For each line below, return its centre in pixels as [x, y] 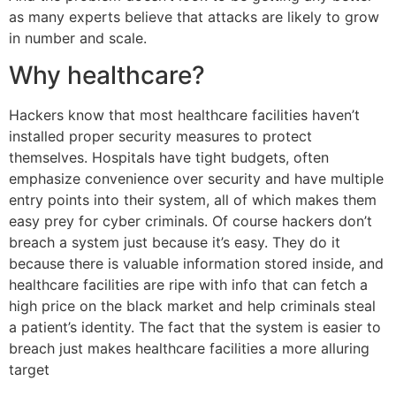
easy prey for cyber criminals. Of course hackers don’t [190, 221]
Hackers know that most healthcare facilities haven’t [184, 114]
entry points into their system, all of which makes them [193, 199]
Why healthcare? [107, 75]
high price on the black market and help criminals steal [192, 305]
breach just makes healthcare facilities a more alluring [189, 348]
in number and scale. [78, 38]
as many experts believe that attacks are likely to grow [194, 16]
